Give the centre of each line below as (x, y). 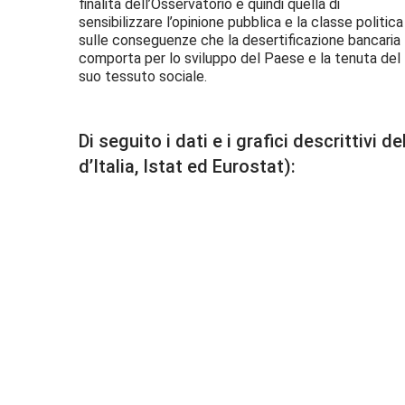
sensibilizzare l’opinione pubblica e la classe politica (241, 22)
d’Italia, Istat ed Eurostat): (187, 167)
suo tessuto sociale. (143, 76)
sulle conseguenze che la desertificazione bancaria (240, 40)
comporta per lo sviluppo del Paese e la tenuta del (240, 58)
